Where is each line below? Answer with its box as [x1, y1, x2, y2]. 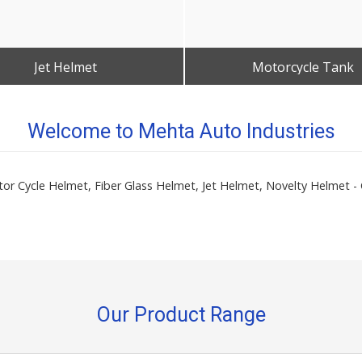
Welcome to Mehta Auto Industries [27, 120, 335, 143]
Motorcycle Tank [252, 58, 355, 76]
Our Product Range [96, 303, 266, 326]
